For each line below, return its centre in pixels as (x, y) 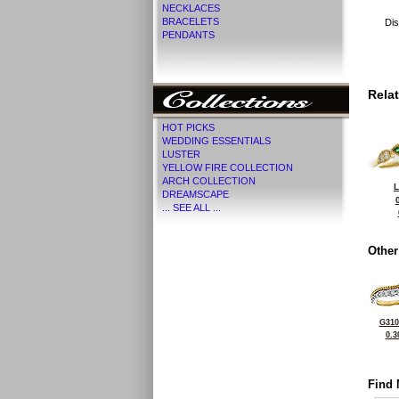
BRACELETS (191, 21)
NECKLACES (191, 8)
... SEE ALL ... (191, 208)
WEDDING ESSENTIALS (216, 141)
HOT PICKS (188, 127)
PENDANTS (188, 35)
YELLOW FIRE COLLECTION (228, 167)
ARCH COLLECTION (209, 181)
